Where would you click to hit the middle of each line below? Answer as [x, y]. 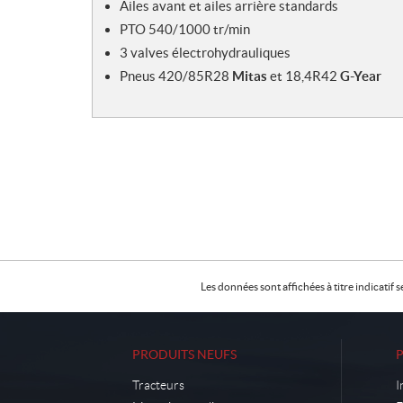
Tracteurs [158, 385]
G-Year [361, 76]
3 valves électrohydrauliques [205, 53]
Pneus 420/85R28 [176, 76]
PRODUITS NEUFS [184, 354]
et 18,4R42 [304, 76]
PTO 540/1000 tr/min [185, 30]
